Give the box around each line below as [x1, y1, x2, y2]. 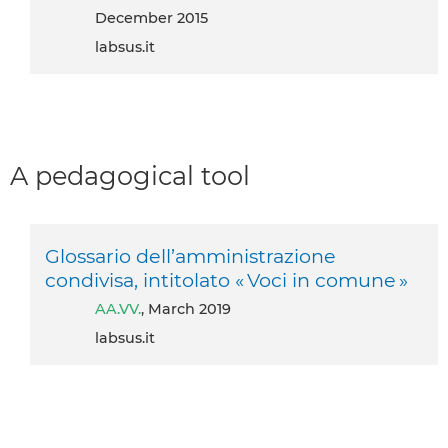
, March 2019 [141, 299, 231, 318]
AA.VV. [106, 299, 141, 318]
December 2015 [107, 9, 208, 28]
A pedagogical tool [10, 160, 250, 192]
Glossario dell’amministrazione [45, 243, 336, 268]
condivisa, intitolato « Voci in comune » [45, 267, 408, 292]
